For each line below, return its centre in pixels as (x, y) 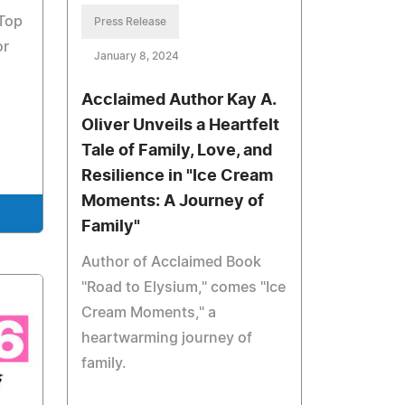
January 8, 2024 (137, 57)
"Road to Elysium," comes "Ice (184, 288)
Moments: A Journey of (173, 202)
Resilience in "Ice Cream (178, 177)
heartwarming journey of (167, 339)
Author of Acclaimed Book (172, 263)
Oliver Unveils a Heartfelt (181, 126)
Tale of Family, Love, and (177, 151)
